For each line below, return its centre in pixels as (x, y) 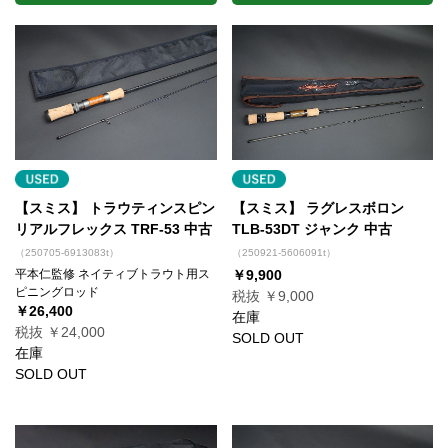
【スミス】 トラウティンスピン (115, 207)
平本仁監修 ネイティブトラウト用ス (112, 273)
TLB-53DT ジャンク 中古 (311, 228)
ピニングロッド (57, 291)
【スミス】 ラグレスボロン (317, 207)
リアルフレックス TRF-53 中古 (113, 228)
